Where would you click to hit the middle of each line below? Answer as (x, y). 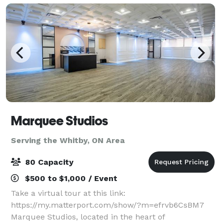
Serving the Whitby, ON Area (68, 140)
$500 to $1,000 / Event (70, 178)
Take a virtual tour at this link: (68, 193)
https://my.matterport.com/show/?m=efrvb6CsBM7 (108, 205)
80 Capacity (48, 162)
